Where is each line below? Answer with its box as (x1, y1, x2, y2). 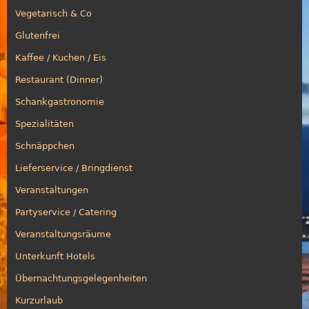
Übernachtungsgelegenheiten (15, 272, 147, 283)
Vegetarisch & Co (15, 8, 92, 19)
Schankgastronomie (15, 96, 104, 107)
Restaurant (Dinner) (15, 74, 103, 85)
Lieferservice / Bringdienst (15, 162, 132, 173)
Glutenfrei (15, 30, 60, 41)
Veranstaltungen (15, 184, 88, 195)
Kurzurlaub (15, 295, 63, 306)
